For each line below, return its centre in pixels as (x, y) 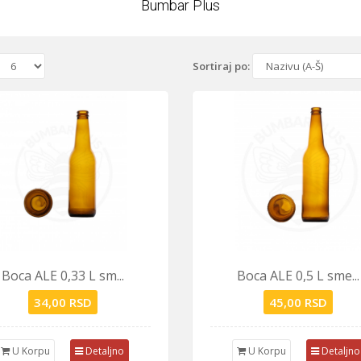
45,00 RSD (299, 302)
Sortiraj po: (222, 66)
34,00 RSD (62, 302)
